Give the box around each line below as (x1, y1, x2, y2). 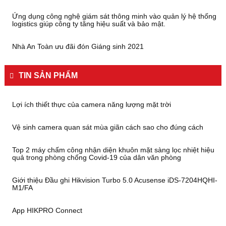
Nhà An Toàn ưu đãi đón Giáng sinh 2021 (12, 42, 144, 50)
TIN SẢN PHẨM (19, 71, 78, 80)
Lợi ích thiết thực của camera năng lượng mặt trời (12, 100, 171, 108)
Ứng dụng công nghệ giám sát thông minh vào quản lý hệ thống (12, 12, 216, 20)
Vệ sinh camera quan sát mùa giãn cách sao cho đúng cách (12, 123, 203, 131)
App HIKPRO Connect (12, 206, 82, 214)
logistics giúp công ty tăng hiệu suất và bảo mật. (12, 20, 165, 28)
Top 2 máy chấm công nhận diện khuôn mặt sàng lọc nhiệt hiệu (12, 146, 214, 154)
